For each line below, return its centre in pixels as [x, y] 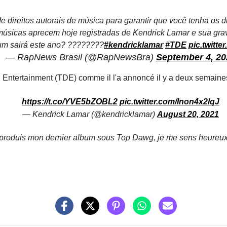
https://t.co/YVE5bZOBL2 [70, 101]
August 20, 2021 [188, 114]
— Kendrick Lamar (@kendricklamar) [90, 114]
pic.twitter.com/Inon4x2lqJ [169, 101]
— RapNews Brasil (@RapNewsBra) [81, 57]
